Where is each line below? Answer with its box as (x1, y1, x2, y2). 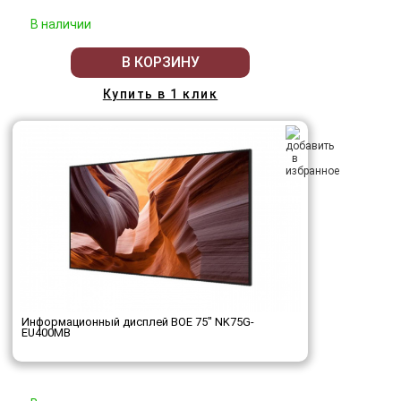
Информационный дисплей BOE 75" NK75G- (21, 314, 254, 328)
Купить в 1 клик (102, 86, 218, 101)
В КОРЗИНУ (121, 54, 200, 72)
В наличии (30, 16, 91, 31)
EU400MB (21, 325, 71, 339)
